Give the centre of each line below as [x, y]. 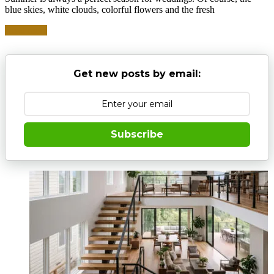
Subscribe [137, 135]
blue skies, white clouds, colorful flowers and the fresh [110, 9]
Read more [26, 30]
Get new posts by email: [137, 74]
